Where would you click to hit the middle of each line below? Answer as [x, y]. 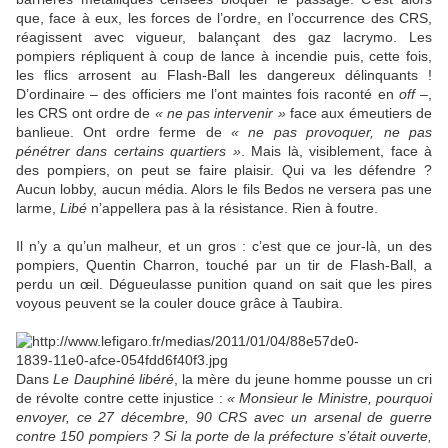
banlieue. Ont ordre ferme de [123, 132]
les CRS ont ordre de [85, 113]
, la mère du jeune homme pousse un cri [303, 379]
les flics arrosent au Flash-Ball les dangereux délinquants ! [224, 75]
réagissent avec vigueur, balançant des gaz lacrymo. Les [224, 37]
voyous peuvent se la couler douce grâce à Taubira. [179, 303]
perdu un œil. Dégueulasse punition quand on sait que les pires [224, 284]
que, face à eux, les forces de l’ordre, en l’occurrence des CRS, [224, 18]
